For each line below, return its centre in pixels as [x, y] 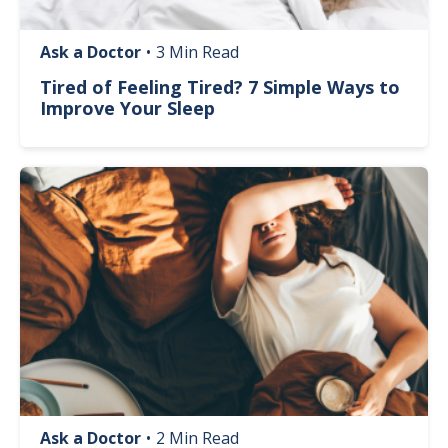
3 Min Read [197, 51]
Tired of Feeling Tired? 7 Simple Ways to [220, 86]
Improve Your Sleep [127, 107]
